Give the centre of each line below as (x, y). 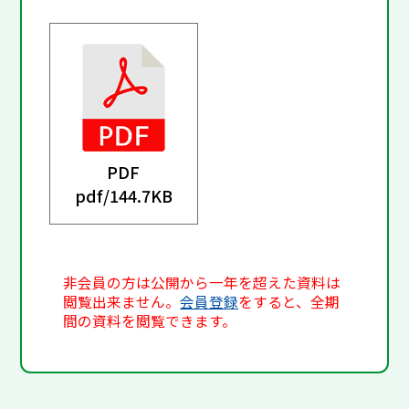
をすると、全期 (289, 302)
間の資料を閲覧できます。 (150, 321)
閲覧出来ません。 (122, 302)
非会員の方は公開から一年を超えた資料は (202, 283)
